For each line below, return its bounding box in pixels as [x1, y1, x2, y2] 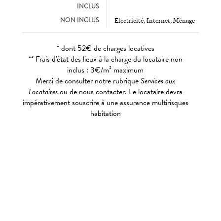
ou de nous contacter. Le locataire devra [57, 86, 183, 98]
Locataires [28, 86, 58, 98]
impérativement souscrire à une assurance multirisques [22, 97, 188, 109]
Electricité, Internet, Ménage [114, 16, 195, 26]
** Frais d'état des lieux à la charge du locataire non [28, 53, 183, 66]
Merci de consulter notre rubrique [36, 75, 141, 87]
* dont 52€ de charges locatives [56, 42, 154, 55]
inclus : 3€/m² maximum [67, 64, 144, 76]
